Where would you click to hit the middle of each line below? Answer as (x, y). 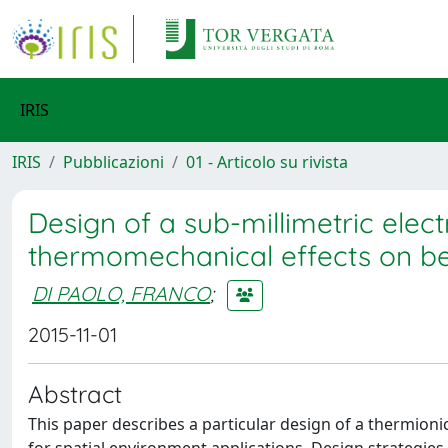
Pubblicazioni (113, 162)
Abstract (75, 394)
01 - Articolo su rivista (267, 162)
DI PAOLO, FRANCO (121, 293)
